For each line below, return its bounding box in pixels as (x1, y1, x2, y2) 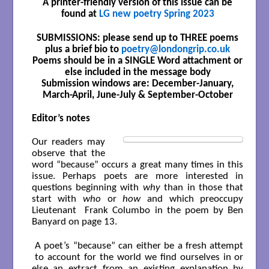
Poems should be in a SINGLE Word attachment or (32, 55, 243, 66)
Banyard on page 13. (31, 217, 117, 228)
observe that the (31, 148, 106, 159)
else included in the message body (64, 67, 211, 77)
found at (61, 9, 99, 20)
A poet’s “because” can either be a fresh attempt (31, 240, 244, 251)
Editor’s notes (31, 113, 90, 124)
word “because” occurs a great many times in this (31, 160, 244, 171)
